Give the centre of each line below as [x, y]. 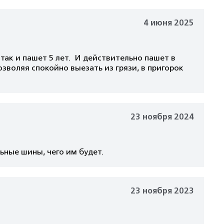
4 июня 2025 [169, 23]
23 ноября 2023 [162, 191]
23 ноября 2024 [162, 117]
